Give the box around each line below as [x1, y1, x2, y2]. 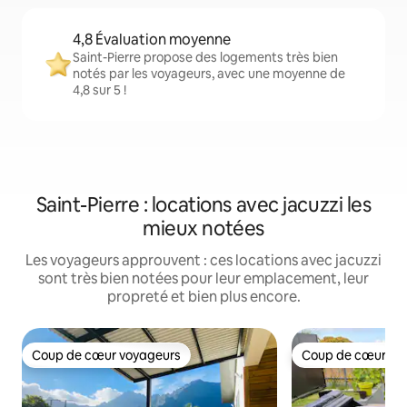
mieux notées [143, 215, 264, 243]
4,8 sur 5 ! [73, 82, 126, 99]
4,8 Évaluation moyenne [73, 30, 231, 50]
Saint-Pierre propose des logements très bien [73, 49, 338, 66]
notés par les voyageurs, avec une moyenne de [73, 65, 345, 83]
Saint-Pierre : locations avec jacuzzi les [35, 192, 372, 219]
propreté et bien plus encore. [106, 287, 301, 307]
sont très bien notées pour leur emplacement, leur [38, 269, 369, 289]
